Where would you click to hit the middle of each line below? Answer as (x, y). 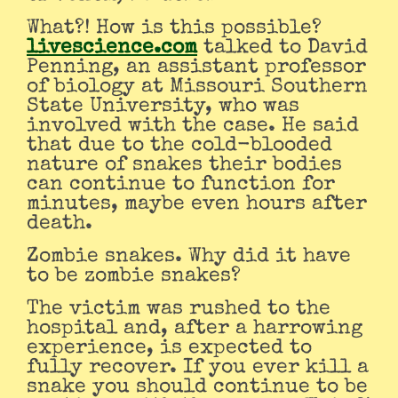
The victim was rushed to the (179, 310)
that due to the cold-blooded (179, 147)
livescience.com (112, 49)
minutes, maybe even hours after (197, 205)
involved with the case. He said (193, 127)
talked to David (283, 49)
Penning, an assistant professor (196, 68)
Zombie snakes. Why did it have (189, 258)
